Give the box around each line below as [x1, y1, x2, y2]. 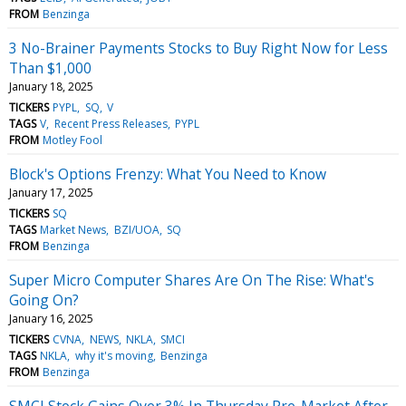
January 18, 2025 [9, 78, 93, 94]
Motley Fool [43, 131, 103, 148]
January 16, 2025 [9, 310, 93, 326]
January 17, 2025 [9, 184, 93, 200]
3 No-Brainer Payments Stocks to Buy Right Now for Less [9, 37, 388, 58]
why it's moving [74, 347, 153, 363]
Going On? [9, 289, 79, 310]
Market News [40, 221, 107, 237]
